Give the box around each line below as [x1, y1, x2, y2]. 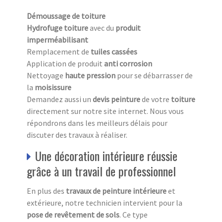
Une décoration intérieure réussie [35, 146, 177, 165]
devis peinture [93, 94, 140, 104]
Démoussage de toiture [27, 10, 106, 21]
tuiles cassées [91, 46, 137, 56]
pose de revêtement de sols [27, 209, 119, 220]
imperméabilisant [27, 34, 88, 45]
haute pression [65, 70, 115, 80]
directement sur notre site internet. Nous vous [27, 106, 184, 116]
